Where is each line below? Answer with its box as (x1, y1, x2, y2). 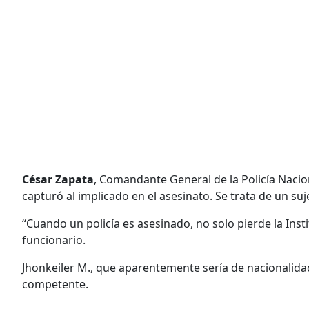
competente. (22, 276, 88, 292)
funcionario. (22, 232, 86, 248)
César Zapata (22, 171, 94, 187)
